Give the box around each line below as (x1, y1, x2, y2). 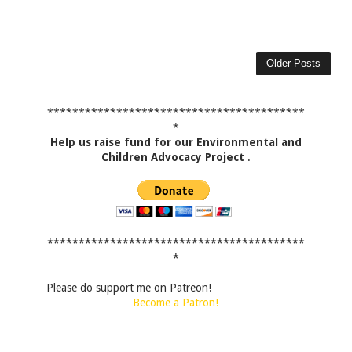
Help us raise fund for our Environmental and (49, 135, 302, 148)
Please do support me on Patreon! (46, 280, 211, 294)
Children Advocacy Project (101, 150, 247, 163)
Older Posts (266, 57, 321, 69)
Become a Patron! (133, 295, 219, 309)
